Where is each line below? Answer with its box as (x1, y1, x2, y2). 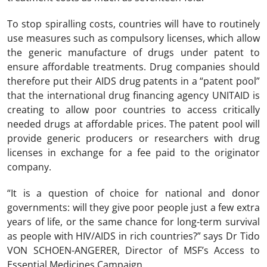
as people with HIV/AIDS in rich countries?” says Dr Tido (7, 229, 260, 243)
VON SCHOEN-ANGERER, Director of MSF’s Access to (7, 244, 260, 257)
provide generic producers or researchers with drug (7, 132, 260, 145)
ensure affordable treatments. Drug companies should (7, 60, 260, 73)
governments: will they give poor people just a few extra (7, 201, 260, 214)
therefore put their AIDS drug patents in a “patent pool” (7, 74, 260, 88)
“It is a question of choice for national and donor (7, 187, 260, 200)
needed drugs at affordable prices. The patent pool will (7, 117, 260, 131)
